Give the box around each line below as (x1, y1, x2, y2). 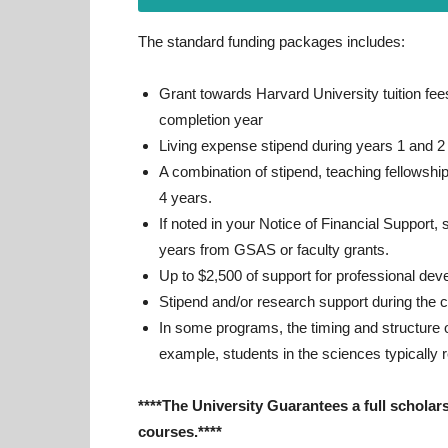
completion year (159, 111, 263, 128)
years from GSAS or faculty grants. (159, 241, 389, 258)
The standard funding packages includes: (138, 33, 405, 50)
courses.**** (138, 423, 222, 440)
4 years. (159, 189, 212, 206)
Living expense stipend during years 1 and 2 (159, 137, 445, 154)
